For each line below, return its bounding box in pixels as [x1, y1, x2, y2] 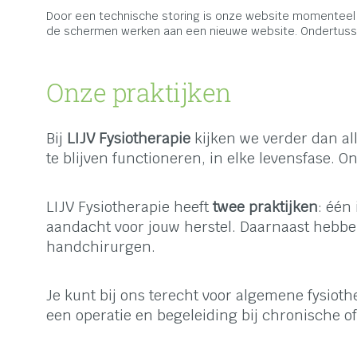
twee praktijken [213, 198, 318, 217]
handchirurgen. [46, 237, 155, 257]
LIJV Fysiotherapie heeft [46, 198, 213, 217]
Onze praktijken [46, 74, 232, 109]
